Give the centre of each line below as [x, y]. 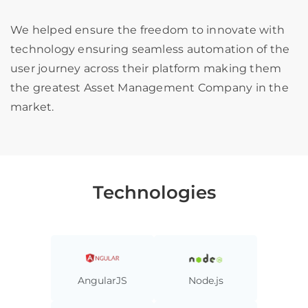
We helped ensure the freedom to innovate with [148, 30]
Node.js [206, 280]
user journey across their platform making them [146, 68]
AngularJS [102, 280]
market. [34, 107]
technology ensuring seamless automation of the [150, 49]
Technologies [154, 192]
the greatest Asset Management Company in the [150, 87]
